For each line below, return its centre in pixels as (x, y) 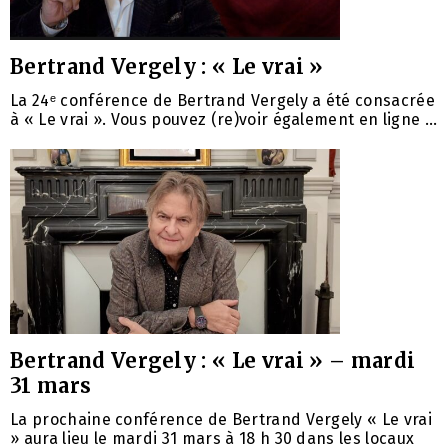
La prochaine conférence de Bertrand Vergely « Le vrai (221, 419)
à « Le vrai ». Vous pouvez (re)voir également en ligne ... (224, 119)
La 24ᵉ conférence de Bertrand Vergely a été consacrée (222, 100)
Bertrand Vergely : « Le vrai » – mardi (213, 360)
